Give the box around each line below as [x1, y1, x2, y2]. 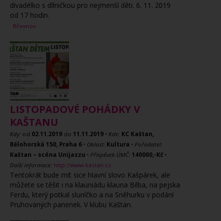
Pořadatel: [135, 141, 162, 148]
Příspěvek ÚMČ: [90, 151, 130, 158]
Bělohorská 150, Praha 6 [10, 141, 82, 148]
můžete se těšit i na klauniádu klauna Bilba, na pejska [10, 180, 180, 189]
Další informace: [10, 161, 52, 169]
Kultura [107, 141, 130, 148]
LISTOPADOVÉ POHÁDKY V [10, 103, 140, 116]
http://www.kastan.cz [54, 161, 111, 169]
